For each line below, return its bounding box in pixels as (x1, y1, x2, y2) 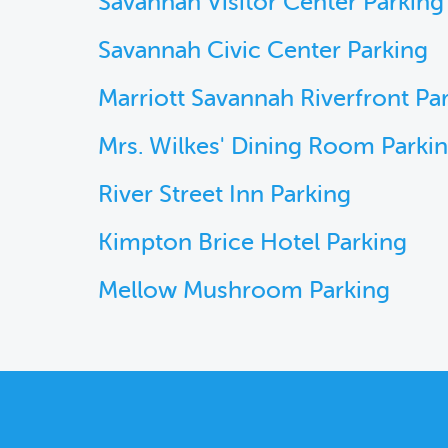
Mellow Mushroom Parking (98, 277, 390, 304)
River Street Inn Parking (98, 181, 351, 208)
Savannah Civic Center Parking (98, 37, 428, 64)
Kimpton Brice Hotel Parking (98, 229, 407, 256)
